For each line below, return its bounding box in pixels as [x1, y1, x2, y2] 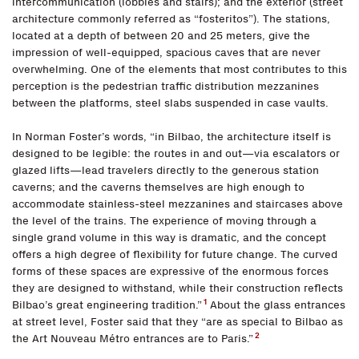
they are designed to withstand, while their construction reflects [12, 281, 343, 296]
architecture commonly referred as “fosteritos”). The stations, [12, 12, 330, 26]
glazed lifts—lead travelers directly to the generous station [12, 163, 319, 178]
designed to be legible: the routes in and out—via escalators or [12, 147, 340, 161]
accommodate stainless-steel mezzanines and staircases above [12, 197, 343, 212]
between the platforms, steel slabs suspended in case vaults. [12, 96, 329, 111]
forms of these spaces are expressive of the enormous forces [12, 264, 329, 279]
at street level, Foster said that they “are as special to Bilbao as [12, 315, 343, 329]
